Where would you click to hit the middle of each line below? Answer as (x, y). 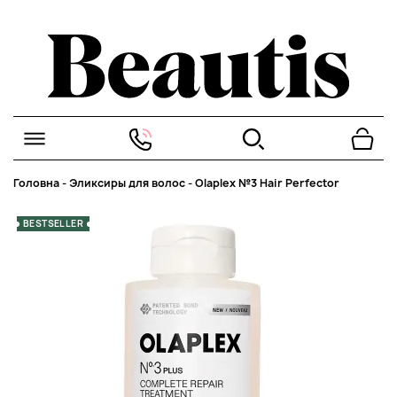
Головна (36, 183)
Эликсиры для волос (127, 183)
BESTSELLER (53, 223)
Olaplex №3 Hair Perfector (267, 183)
